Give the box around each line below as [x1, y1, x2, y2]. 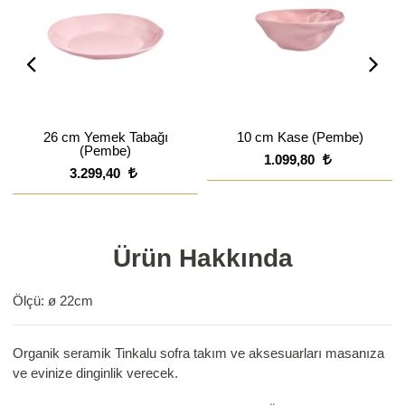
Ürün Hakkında [112, 244, 293, 273]
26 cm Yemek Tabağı [42, 129, 168, 146]
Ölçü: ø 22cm [13, 293, 94, 309]
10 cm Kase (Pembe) [236, 129, 363, 146]
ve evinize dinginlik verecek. [13, 365, 179, 381]
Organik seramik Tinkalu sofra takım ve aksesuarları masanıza [13, 345, 385, 362]
